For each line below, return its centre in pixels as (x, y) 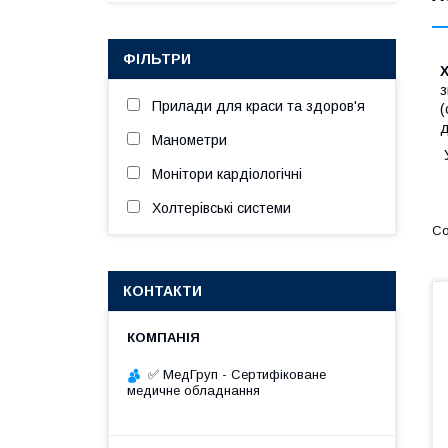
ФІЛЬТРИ (157, 59)
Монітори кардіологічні (227, 174)
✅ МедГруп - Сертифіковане (237, 374)
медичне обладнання (193, 390)
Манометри (189, 140)
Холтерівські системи (221, 208)
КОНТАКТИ (162, 291)
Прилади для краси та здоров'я (258, 106)
